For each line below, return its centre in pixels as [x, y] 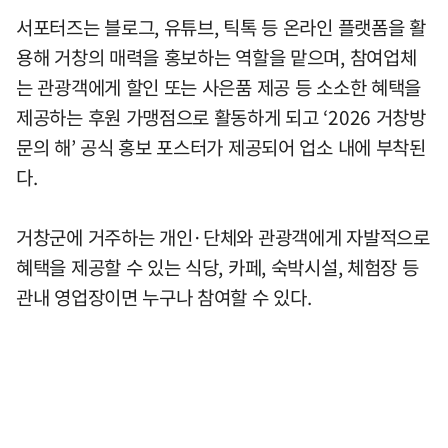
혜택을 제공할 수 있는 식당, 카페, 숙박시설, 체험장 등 [217, 267]
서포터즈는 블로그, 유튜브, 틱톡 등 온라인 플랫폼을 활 [221, 27]
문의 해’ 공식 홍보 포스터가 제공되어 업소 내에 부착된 [221, 147]
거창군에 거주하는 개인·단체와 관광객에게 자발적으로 [223, 237]
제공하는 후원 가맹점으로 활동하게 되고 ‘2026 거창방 [221, 117]
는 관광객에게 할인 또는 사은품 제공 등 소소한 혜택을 [219, 87]
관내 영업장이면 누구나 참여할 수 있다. [164, 297]
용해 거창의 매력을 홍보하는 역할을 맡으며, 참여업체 [216, 57]
